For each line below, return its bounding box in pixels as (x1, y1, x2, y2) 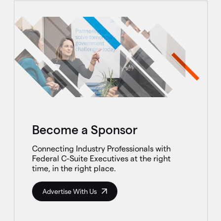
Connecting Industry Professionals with (32, 145, 171, 153)
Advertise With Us (42, 187, 97, 195)
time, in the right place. (32, 164, 116, 173)
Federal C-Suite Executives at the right (32, 154, 171, 163)
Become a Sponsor (32, 123, 138, 137)
